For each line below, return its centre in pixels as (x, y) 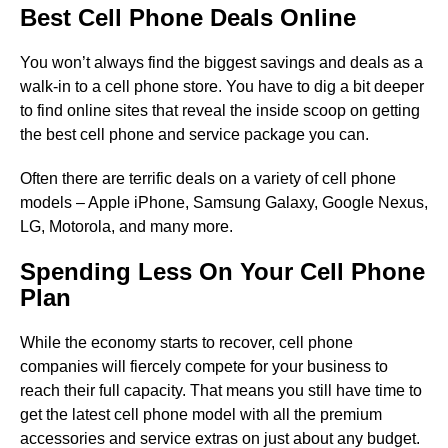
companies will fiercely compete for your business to (204, 366)
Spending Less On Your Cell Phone (222, 271)
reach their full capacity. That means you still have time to (221, 390)
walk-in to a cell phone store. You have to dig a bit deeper (222, 86)
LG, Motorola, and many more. (126, 226)
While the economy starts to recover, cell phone (186, 342)
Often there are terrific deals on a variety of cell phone (208, 178)
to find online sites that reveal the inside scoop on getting (220, 110)
